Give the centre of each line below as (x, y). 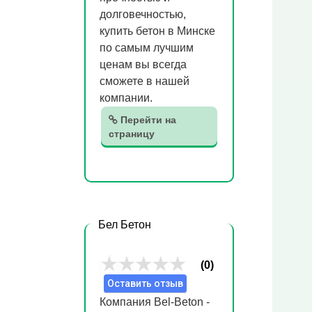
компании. (127, 98)
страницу (132, 134)
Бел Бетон (125, 225)
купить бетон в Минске (157, 31)
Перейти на (147, 120)
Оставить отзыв (145, 283)
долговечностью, (143, 14)
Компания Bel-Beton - (155, 302)
